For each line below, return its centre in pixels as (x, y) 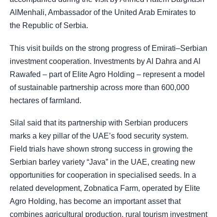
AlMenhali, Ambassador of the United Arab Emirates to (103, 13)
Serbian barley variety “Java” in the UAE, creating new (102, 162)
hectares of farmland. (46, 100)
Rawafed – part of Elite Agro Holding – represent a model (107, 74)
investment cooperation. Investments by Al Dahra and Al (105, 61)
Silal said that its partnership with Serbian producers (99, 123)
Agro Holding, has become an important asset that (95, 201)
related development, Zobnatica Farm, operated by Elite (105, 188)
